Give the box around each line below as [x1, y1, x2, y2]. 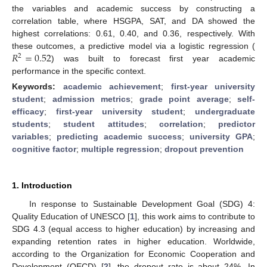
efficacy [12, 106, 44, 116]
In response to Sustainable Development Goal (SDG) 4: [29, 198, 255, 209]
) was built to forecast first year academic [51, 53, 255, 63]
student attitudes [63, 119, 144, 129]
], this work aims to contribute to [135, 211, 256, 221]
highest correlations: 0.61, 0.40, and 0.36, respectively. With [12, 28, 255, 38]
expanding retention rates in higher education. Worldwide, [12, 236, 255, 246]
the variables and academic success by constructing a [12, 3, 255, 13]
